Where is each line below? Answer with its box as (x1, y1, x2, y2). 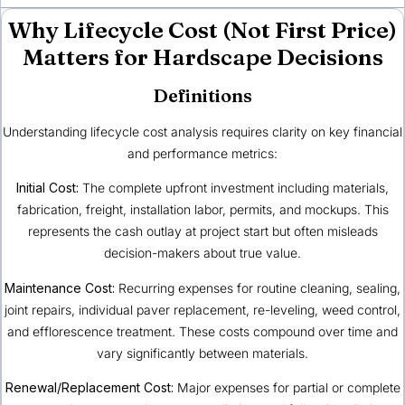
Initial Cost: (16, 180, 79, 196)
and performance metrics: (127, 145, 278, 161)
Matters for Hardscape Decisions (22, 42, 383, 71)
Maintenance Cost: (5, 279, 115, 296)
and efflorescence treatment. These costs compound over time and (7, 323, 398, 339)
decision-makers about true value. (104, 245, 301, 261)
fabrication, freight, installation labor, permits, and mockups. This (16, 202, 389, 218)
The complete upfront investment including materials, (79, 180, 389, 196)
